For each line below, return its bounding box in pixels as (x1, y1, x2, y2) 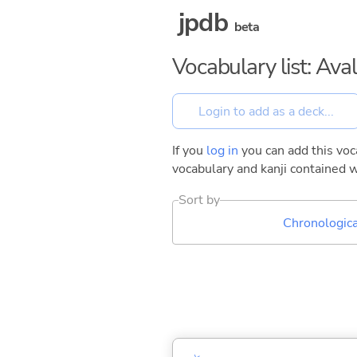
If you (172, 142, 206, 160)
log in (206, 142, 238, 160)
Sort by (178, 191, 221, 210)
